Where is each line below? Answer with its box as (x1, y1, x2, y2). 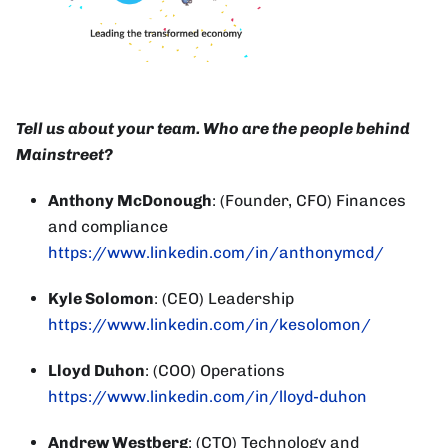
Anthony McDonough (48, 191, 212, 211)
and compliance (48, 217, 168, 237)
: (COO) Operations (145, 361, 285, 381)
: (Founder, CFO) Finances (212, 191, 406, 211)
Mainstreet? (16, 145, 113, 165)
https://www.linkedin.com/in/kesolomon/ (48, 315, 371, 335)
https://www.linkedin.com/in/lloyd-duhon (48, 387, 367, 407)
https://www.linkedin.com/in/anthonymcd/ (48, 243, 384, 263)
